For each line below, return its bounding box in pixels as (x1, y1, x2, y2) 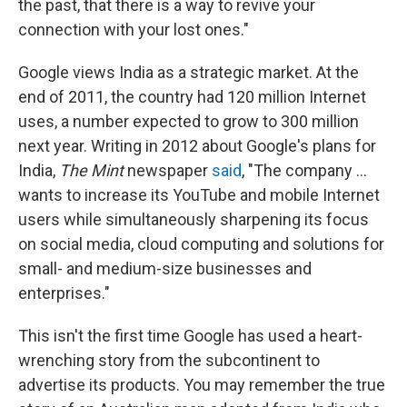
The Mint (59, 160, 124, 180)
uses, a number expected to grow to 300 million (18, 111, 359, 131)
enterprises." (18, 283, 110, 303)
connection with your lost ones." (18, 19, 249, 39)
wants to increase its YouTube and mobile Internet (18, 184, 380, 204)
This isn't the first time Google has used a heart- (18, 325, 362, 345)
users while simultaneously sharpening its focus (18, 209, 369, 229)
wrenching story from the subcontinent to (18, 350, 320, 370)
